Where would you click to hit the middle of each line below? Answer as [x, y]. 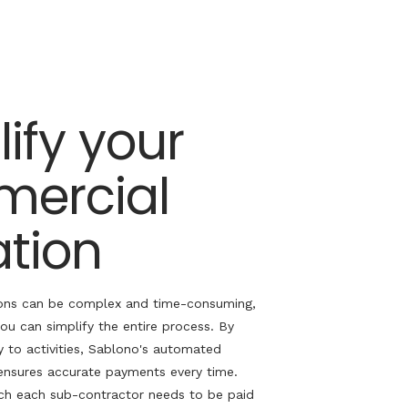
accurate [74, 372]
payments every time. [169, 372]
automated [185, 349]
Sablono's [118, 349]
